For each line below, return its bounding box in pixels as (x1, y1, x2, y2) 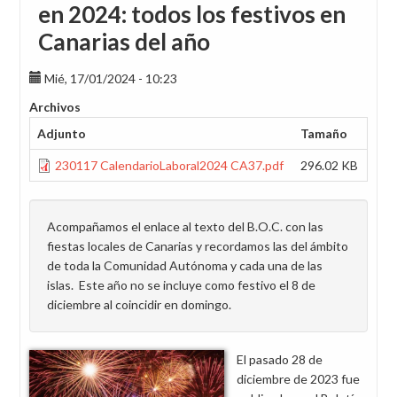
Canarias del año (38, 27, 210, 56)
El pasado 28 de (237, 352, 323, 367)
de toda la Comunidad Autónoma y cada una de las (47, 258, 323, 273)
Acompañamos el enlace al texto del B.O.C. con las (47, 219, 323, 234)
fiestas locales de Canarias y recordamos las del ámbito (47, 238, 348, 253)
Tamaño (300, 126, 347, 141)
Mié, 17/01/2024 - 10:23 (44, 71, 177, 86)
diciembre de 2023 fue (237, 371, 360, 386)
